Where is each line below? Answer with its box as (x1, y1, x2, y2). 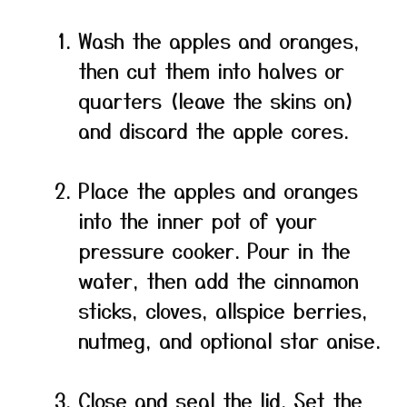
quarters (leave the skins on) (78, 85, 355, 114)
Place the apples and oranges (78, 175, 358, 204)
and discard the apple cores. (78, 115, 349, 144)
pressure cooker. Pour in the (78, 235, 351, 264)
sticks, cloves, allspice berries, (78, 295, 368, 324)
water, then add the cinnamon (78, 265, 359, 294)
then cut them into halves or (78, 55, 344, 84)
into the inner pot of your (78, 205, 317, 234)
